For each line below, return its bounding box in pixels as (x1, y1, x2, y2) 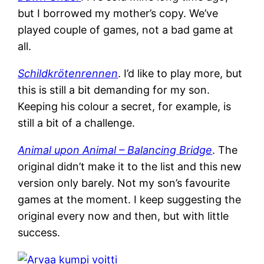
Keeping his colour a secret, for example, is (18, 100, 232, 113)
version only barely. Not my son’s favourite (18, 176, 230, 189)
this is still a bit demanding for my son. (18, 83, 210, 96)
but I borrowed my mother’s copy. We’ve (18, 6, 219, 19)
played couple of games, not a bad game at (18, 23, 234, 36)
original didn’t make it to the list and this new (18, 160, 242, 173)
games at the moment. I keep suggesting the (18, 193, 242, 206)
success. (18, 226, 61, 239)
